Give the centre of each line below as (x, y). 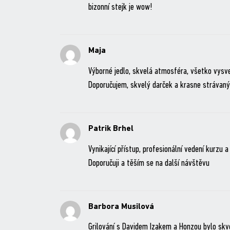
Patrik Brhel (111, 129)
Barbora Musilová (121, 207)
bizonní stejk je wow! (120, 8)
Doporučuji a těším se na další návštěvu (149, 163)
